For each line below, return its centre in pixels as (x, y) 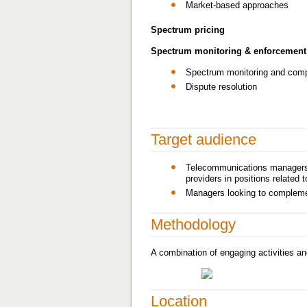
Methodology (193, 224)
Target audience (204, 139)
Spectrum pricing (188, 30)
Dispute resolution (221, 87)
